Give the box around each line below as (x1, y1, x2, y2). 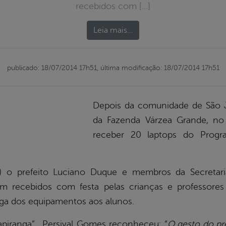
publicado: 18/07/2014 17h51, (7, 64, 98, 72)
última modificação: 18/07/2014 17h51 (98, 64, 219, 72)
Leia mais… (93, 26, 133, 35)
